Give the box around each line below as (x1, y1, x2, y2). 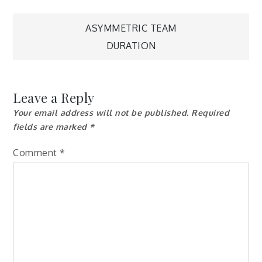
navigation (24, 49, 149, 82)
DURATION (106, 39, 156, 51)
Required (191, 107, 230, 118)
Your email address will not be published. (13, 107, 189, 118)
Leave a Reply (13, 88, 95, 106)
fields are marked (13, 121, 90, 132)
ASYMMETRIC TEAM (85, 22, 177, 34)
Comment (13, 146, 60, 158)
